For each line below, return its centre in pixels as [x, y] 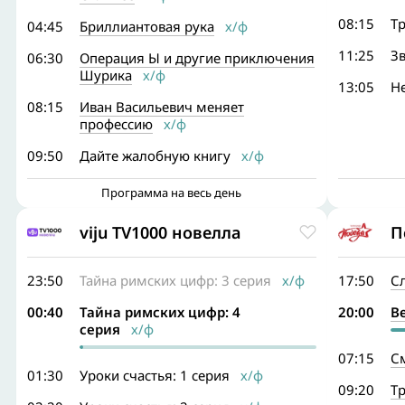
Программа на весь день [172, 193]
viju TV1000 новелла [160, 232]
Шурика [106, 75]
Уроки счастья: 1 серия [155, 375]
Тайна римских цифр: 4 [160, 312]
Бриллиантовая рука [147, 26]
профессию [116, 124]
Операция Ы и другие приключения [197, 58]
